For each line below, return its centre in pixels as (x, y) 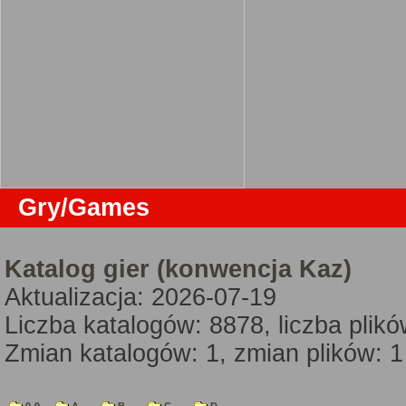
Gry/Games (84, 208)
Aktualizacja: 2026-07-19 (140, 297)
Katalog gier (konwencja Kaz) (178, 269)
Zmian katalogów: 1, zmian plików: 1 (204, 353)
